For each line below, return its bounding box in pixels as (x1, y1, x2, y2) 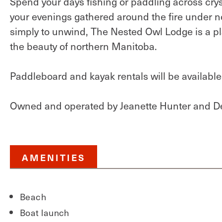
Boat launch (20, 206, 69, 219)
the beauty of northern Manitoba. (10, 39, 157, 54)
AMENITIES (22, 151, 85, 164)
